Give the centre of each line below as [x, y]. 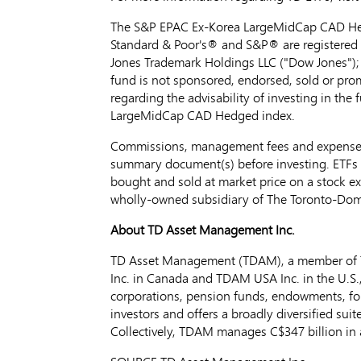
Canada [168, 278]
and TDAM [221, 278]
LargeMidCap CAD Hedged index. [203, 115]
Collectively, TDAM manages [190, 331]
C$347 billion [306, 331]
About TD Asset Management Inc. [203, 229]
